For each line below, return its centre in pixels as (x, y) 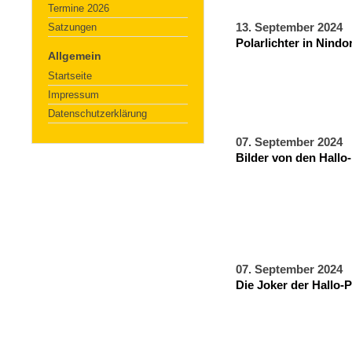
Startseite (70, 76)
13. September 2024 (289, 27)
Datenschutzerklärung (97, 114)
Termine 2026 (79, 8)
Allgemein (75, 56)
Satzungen (72, 27)
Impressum (73, 95)
